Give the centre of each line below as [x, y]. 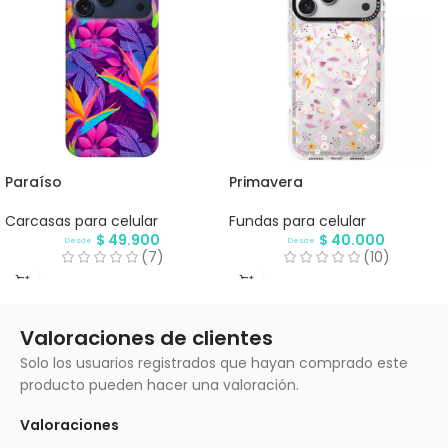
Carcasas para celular [81, 220]
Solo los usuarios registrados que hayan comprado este [214, 362]
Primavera [266, 181]
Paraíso [33, 181]
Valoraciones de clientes [146, 337]
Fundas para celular [297, 220]
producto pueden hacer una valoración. [159, 384]
